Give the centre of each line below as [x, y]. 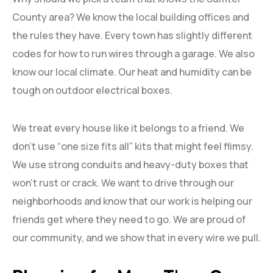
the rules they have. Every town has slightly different [132, 36]
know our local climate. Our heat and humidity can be [132, 72]
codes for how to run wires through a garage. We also [133, 54]
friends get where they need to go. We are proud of [129, 220]
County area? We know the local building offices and [131, 17]
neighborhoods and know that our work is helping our [132, 201]
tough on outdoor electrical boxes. [92, 90]
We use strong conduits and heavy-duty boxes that [130, 165]
